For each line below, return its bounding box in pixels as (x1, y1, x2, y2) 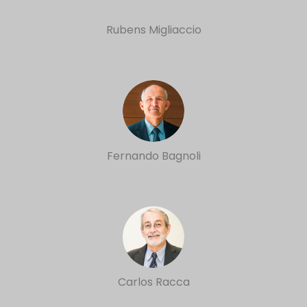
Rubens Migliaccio (106, 22, 201, 38)
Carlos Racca (117, 274, 190, 290)
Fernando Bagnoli (106, 148, 201, 164)
